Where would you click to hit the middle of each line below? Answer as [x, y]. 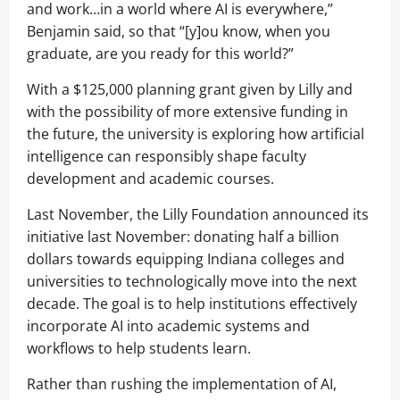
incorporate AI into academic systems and [168, 325]
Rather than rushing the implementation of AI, [182, 383]
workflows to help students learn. [139, 348]
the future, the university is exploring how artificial [196, 133]
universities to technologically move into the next [192, 281]
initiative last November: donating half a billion [183, 236]
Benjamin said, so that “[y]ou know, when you [179, 31]
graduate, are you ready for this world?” [160, 53]
